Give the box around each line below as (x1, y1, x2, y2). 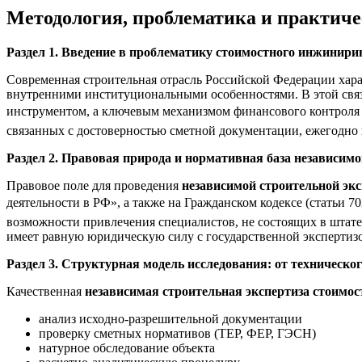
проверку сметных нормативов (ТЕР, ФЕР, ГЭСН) (39, 326, 316, 340)
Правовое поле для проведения (6, 178, 182, 192)
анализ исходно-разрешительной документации (39, 311, 302, 326)
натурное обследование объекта (39, 340, 215, 355)
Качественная (6, 284, 85, 298)
